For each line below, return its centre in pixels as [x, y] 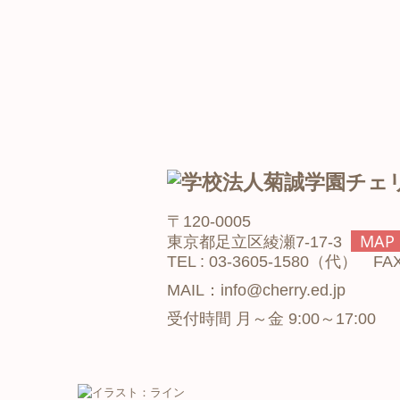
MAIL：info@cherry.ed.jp [256, 291]
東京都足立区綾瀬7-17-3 [259, 242]
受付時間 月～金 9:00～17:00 [271, 319]
